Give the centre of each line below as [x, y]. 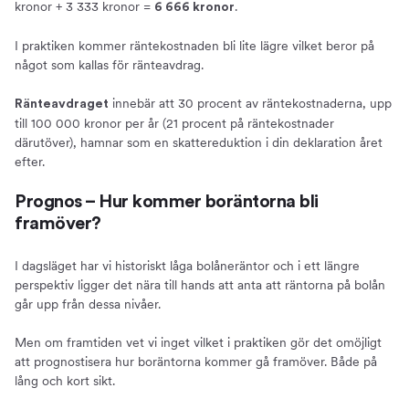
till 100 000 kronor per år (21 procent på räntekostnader [174, 123]
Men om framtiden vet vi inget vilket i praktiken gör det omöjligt [198, 342]
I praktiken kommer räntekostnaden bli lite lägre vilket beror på [194, 45]
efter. [30, 161]
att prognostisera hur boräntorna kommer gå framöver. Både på [196, 361]
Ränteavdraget [62, 104]
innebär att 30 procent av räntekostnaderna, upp [250, 103]
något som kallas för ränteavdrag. [109, 64]
